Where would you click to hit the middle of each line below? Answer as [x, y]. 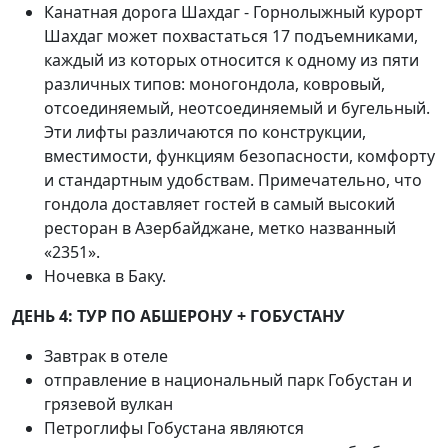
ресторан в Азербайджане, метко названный [220, 228]
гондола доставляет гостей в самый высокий [219, 204]
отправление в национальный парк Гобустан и [228, 380]
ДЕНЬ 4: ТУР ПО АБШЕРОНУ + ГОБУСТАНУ [178, 316]
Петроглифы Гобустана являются [174, 428]
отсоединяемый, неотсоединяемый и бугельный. [237, 108]
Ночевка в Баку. [105, 276]
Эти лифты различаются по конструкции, [205, 132]
